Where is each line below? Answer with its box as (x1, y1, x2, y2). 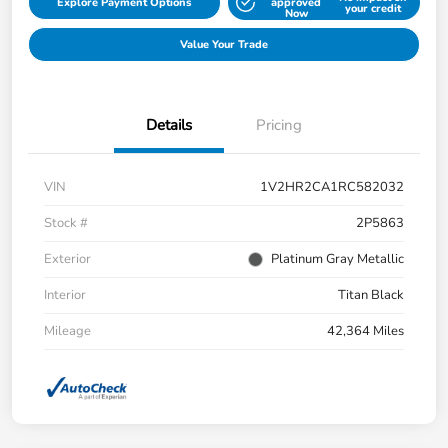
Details (146, 115, 192, 136)
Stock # (44, 214, 88, 233)
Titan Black (338, 286, 404, 305)
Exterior (44, 250, 91, 269)
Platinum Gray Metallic (271, 250, 404, 269)
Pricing (256, 115, 302, 136)
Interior (44, 286, 86, 305)
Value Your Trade (180, 37, 268, 53)
